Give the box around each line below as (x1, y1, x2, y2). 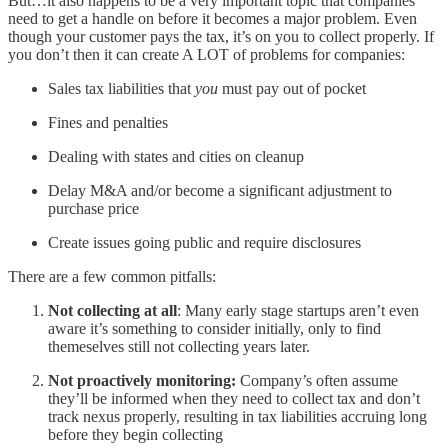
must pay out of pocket (218, 79, 366, 97)
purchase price (48, 199, 139, 217)
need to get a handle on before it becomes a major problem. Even (8, 9, 417, 27)
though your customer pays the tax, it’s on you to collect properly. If (8, 27, 434, 45)
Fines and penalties (48, 113, 168, 131)
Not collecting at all (48, 301, 177, 319)
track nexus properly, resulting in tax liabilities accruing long (48, 407, 427, 425)
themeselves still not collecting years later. (48, 337, 310, 355)
